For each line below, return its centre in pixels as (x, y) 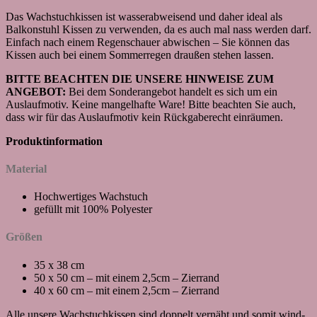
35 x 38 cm (59, 265)
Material (26, 168)
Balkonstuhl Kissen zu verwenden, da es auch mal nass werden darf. (158, 29)
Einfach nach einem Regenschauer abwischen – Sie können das (148, 42)
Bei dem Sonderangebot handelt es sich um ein (172, 91)
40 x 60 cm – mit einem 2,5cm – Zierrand (127, 290)
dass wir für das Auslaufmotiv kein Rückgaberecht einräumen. (144, 117)
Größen (24, 237)
